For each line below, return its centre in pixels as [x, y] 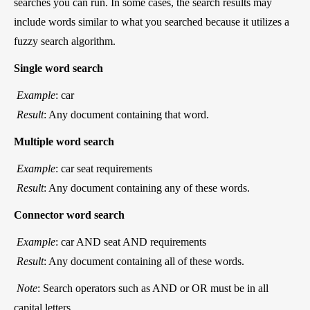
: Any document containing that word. [126, 114]
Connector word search [69, 215]
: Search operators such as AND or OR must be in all [153, 288]
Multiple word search [64, 141]
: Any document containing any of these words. [147, 188]
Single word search [58, 68]
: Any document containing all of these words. [144, 261]
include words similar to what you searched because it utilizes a [152, 21]
